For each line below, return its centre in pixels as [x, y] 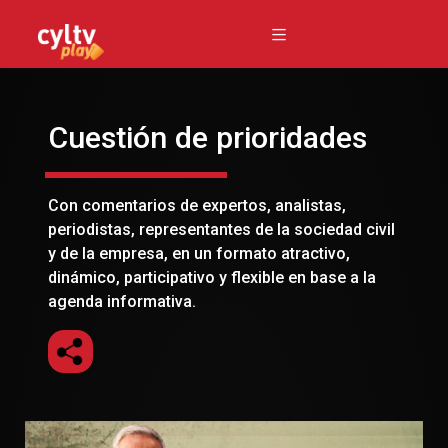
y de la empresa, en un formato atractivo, [199, 253]
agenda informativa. [122, 301]
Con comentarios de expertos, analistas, [197, 205]
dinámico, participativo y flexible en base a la [212, 277]
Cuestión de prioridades [207, 137]
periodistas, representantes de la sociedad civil [221, 229]
